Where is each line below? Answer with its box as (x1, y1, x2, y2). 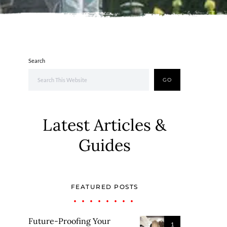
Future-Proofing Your (28, 216, 110, 226)
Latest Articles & (43, 115, 166, 135)
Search (28, 57, 45, 64)
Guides (78, 135, 131, 156)
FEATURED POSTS (70, 183, 138, 191)
